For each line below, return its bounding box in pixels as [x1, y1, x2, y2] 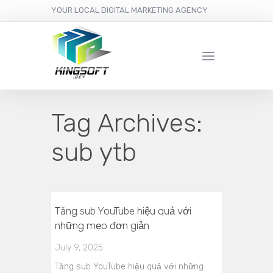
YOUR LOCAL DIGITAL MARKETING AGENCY [51, 5, 208, 15]
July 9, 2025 [55, 243, 103, 253]
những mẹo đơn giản [55, 219, 149, 232]
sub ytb [51, 137, 136, 168]
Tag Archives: [51, 108, 202, 138]
